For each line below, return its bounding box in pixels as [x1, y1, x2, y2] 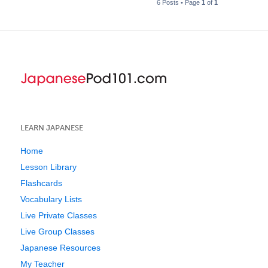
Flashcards [20, 178, 62, 188]
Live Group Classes [20, 227, 95, 237]
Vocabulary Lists [20, 194, 82, 205]
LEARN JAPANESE [20, 123, 83, 133]
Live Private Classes [20, 211, 97, 221]
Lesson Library [20, 162, 77, 172]
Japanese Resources [20, 243, 100, 253]
